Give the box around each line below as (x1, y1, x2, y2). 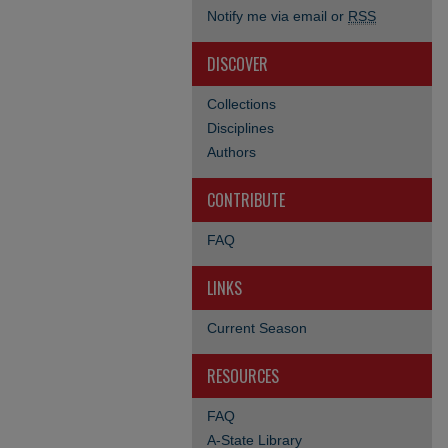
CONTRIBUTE (207, 188, 285, 212)
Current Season (207, 320, 307, 336)
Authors (207, 144, 256, 160)
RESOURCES (207, 364, 279, 388)
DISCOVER (207, 52, 268, 76)
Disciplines (207, 120, 274, 136)
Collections (207, 96, 276, 112)
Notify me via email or (207, 8, 348, 24)
